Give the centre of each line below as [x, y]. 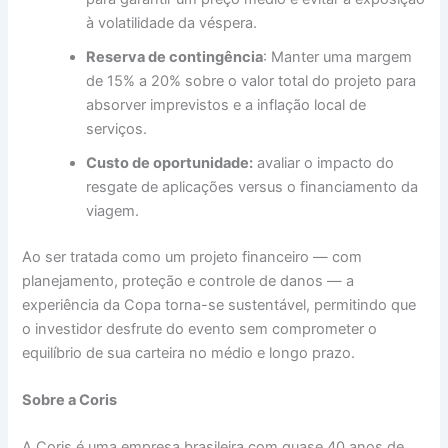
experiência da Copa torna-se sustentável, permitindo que [219, 304]
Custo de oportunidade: [170, 162]
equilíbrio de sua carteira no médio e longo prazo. [189, 352]
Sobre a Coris [70, 399]
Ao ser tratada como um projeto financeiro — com [192, 256]
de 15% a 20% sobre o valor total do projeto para [251, 80]
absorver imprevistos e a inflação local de [226, 104]
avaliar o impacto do [324, 162]
